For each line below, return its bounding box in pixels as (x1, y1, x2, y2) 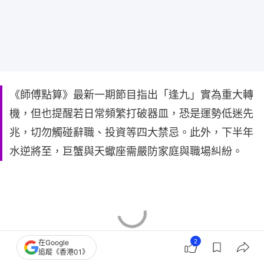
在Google (38, 238, 69, 247)
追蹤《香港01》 (38, 247, 89, 256)
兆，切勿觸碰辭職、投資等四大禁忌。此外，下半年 (9, 126, 253, 138)
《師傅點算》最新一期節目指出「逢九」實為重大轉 (9, 88, 253, 101)
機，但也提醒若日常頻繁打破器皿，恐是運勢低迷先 (9, 107, 253, 120)
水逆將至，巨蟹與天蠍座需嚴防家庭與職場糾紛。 (9, 144, 243, 157)
